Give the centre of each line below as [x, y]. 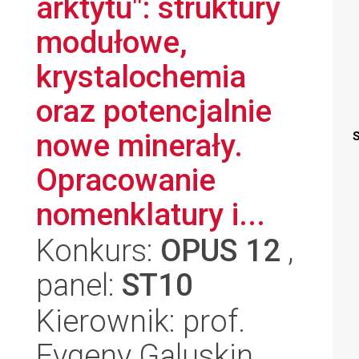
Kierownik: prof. [141, 321]
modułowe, [112, 42]
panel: [79, 285]
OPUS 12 [220, 250]
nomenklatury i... [151, 214]
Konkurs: [98, 250]
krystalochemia [141, 77]
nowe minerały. [139, 145]
